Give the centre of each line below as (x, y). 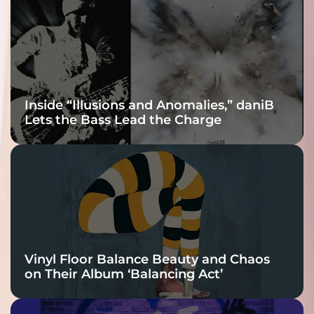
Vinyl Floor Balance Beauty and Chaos (147, 260)
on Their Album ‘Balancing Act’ (124, 274)
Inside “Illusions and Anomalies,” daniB (149, 105)
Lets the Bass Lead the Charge (123, 120)
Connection (112, 26)
